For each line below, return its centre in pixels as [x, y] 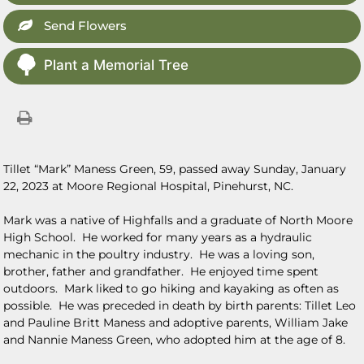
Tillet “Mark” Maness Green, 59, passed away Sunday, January [175, 169]
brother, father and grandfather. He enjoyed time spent [161, 271]
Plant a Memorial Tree [117, 65]
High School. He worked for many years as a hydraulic [158, 237]
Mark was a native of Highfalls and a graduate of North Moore [178, 220]
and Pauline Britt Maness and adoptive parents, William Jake [176, 323]
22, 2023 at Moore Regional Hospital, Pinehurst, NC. [149, 186]
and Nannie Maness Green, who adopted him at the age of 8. [175, 340]
